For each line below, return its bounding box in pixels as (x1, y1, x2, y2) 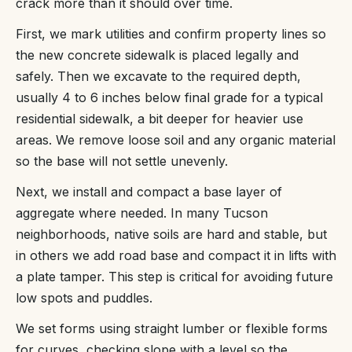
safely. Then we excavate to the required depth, (16, 68, 301, 84)
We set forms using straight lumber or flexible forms (16, 321, 328, 336)
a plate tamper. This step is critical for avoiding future (16, 269, 333, 284)
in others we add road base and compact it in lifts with (16, 247, 336, 263)
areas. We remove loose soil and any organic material (16, 132, 335, 148)
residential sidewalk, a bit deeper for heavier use (16, 111, 303, 126)
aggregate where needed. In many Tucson (16, 205, 268, 221)
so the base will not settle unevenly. (16, 153, 228, 169)
